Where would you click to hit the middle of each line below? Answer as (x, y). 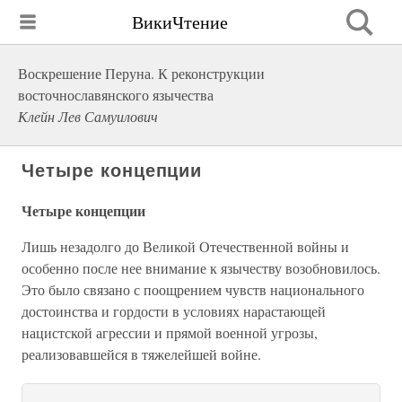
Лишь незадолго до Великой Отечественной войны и (185, 246)
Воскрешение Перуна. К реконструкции (141, 73)
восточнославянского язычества (116, 95)
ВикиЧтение (180, 22)
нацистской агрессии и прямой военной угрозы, (170, 332)
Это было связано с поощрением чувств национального (193, 289)
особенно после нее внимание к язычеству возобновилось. (201, 268)
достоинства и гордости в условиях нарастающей (174, 311)
